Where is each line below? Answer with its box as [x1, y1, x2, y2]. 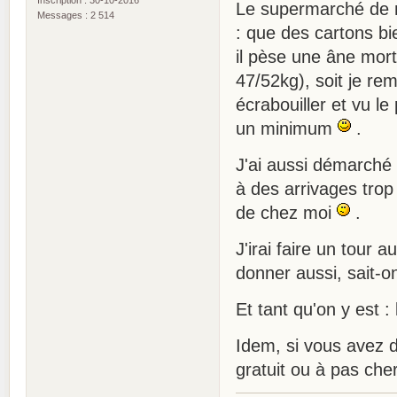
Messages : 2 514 [37, 9, 114, 20]
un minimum [236, 118, 338, 138]
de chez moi [236, 202, 337, 222]
